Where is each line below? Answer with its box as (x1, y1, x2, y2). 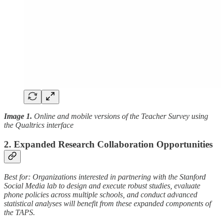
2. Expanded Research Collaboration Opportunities (4, 139, 213, 149)
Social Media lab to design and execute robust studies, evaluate (4, 181, 200, 190)
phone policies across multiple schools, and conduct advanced (4, 190, 197, 199)
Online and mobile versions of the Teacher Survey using (34, 112, 208, 121)
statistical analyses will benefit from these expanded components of (4, 199, 211, 208)
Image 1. (4, 112, 34, 121)
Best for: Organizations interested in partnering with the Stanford (4, 172, 206, 181)
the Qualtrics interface (4, 121, 74, 130)
